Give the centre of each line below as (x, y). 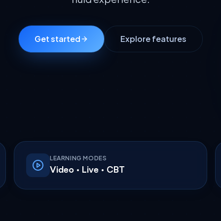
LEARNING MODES (78, 158)
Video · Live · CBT (87, 169)
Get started (57, 39)
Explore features (153, 39)
